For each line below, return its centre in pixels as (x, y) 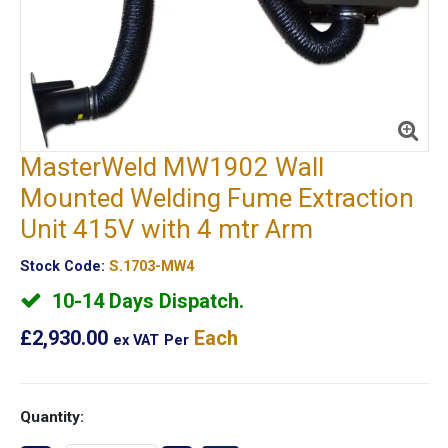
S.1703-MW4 (151, 267)
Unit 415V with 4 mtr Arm (166, 229)
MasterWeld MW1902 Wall (171, 167)
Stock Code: (62, 267)
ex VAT (135, 341)
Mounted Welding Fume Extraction (216, 198)
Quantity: (51, 417)
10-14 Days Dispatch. (145, 301)
